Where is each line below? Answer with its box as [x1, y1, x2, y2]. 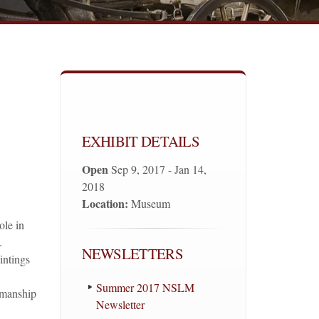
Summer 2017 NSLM [95, 280, 194, 295]
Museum [127, 196, 170, 211]
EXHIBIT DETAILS [81, 131, 199, 151]
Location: [81, 195, 128, 211]
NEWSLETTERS [81, 244, 183, 263]
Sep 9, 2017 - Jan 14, [108, 162, 206, 177]
